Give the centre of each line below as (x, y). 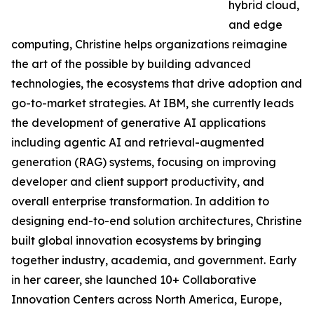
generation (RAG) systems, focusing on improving (144, 162)
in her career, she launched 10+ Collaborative (134, 280)
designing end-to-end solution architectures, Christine (157, 221)
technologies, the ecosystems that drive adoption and (157, 84)
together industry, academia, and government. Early (154, 260)
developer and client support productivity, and (138, 182)
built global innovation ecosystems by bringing (136, 241)
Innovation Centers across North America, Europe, (146, 300)
